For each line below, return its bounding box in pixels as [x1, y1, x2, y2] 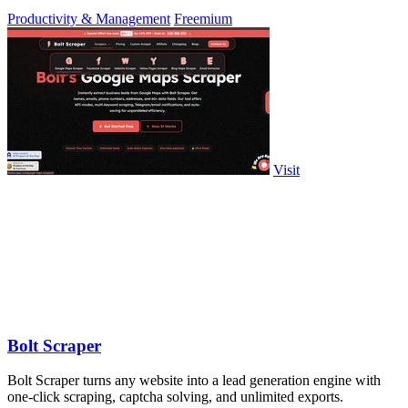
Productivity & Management [7, 11, 170, 27]
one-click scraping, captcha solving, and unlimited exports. [7, 389, 343, 405]
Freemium [174, 11, 232, 27]
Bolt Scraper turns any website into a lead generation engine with [7, 372, 381, 389]
